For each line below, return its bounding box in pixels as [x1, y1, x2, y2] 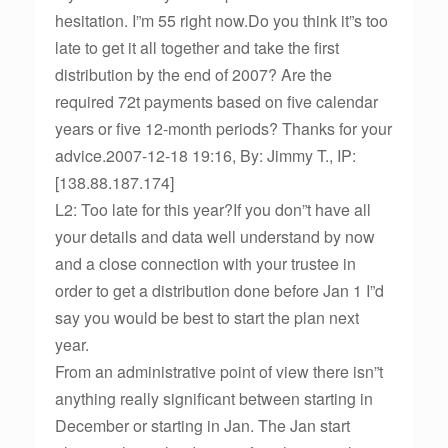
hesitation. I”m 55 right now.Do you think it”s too [55, 9, 388, 32]
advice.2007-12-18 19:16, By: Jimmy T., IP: [55, 144, 356, 167]
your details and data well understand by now [55, 225, 375, 248]
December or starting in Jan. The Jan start [55, 414, 350, 437]
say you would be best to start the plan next [55, 306, 359, 329]
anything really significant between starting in [55, 387, 373, 410]
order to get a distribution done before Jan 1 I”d [55, 279, 384, 302]
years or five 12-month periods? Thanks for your [55, 117, 392, 140]
